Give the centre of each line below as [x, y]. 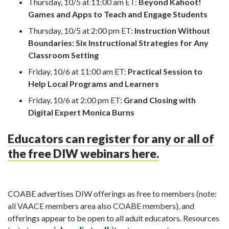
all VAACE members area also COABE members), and [101, 205]
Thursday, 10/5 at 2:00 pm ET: [81, 30]
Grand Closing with [160, 100]
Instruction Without [172, 30]
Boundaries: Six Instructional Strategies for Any [118, 42]
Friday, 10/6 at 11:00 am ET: [78, 71]
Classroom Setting [63, 55]
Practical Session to [165, 71]
